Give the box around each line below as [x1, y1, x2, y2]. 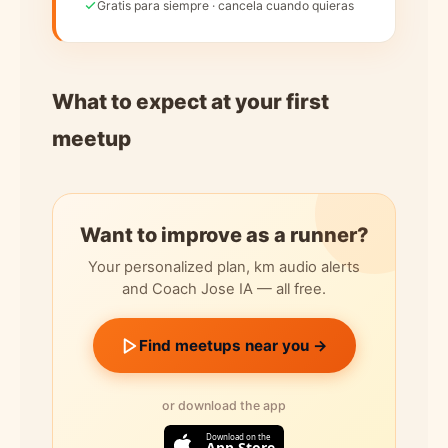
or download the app [162, 398, 286, 413]
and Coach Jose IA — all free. [122, 280, 326, 298]
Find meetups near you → [138, 336, 328, 355]
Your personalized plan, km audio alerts [88, 258, 360, 276]
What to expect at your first [52, 89, 329, 114]
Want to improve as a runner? [79, 223, 369, 247]
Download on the [206, 431, 271, 442]
